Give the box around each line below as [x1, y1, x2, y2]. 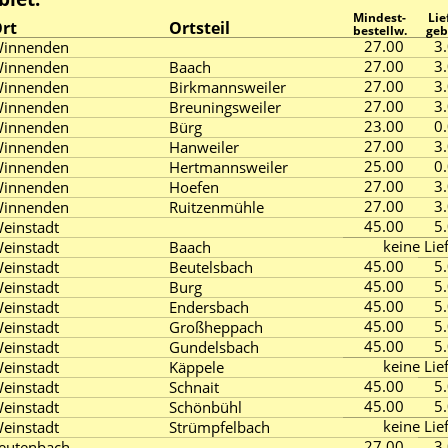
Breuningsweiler [169, 97, 281, 117]
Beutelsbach [169, 257, 253, 277]
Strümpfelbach [169, 417, 270, 437]
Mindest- [353, 9, 406, 26]
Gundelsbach [169, 337, 259, 357]
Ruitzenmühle [169, 197, 264, 217]
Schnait [169, 377, 219, 397]
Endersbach [169, 297, 249, 317]
